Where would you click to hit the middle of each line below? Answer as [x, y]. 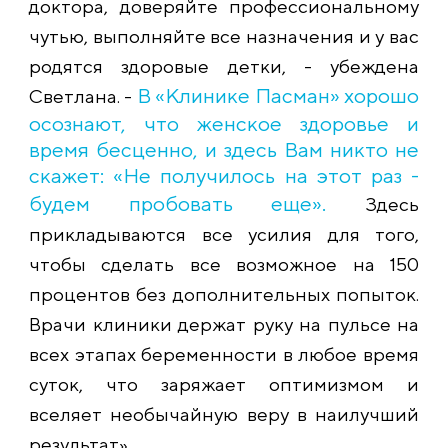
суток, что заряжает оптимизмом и [224, 384]
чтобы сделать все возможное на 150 [224, 264]
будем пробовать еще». [178, 204]
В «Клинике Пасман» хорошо [278, 96]
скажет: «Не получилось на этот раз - [224, 176]
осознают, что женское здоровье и [224, 124]
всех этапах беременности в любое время [224, 354]
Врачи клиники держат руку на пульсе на [224, 324]
